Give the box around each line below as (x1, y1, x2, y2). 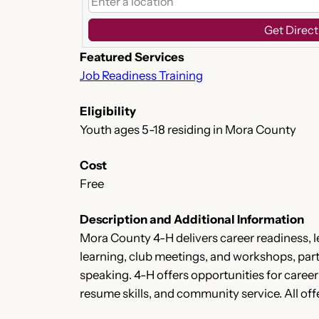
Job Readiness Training (80, 68, 203, 83)
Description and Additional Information (80, 211, 304, 226)
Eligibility (80, 103, 136, 118)
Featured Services (80, 49, 184, 64)
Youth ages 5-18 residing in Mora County (80, 122, 296, 137)
